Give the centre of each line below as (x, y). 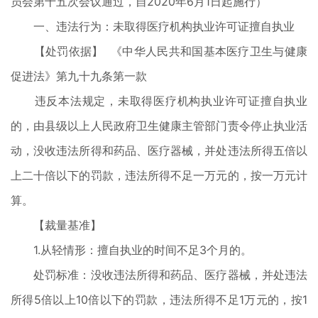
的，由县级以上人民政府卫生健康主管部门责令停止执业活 (159, 126)
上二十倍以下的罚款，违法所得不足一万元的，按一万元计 (159, 175)
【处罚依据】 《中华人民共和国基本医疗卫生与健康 (159, 51)
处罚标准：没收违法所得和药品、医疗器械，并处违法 (159, 275)
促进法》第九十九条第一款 (79, 76)
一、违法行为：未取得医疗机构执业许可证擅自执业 (153, 26)
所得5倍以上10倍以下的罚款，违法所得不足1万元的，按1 (159, 300)
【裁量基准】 (56, 225)
